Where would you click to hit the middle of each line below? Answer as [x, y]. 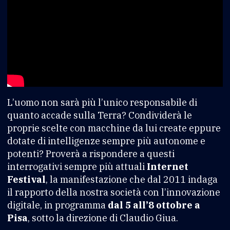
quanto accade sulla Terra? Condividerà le [100, 115]
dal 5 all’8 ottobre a [153, 205]
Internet [167, 166]
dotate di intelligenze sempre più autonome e [106, 141]
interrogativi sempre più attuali [76, 166]
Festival [26, 179]
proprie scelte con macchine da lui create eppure [114, 128]
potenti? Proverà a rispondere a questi [91, 154]
